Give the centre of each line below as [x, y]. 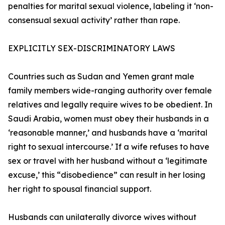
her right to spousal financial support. [80, 189]
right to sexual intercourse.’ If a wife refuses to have [109, 147]
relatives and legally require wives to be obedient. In [110, 105]
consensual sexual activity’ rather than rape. [94, 20]
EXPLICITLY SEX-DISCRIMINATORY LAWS [92, 48]
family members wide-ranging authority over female [110, 91]
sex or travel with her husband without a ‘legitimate [108, 161]
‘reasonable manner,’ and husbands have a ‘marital [108, 133]
